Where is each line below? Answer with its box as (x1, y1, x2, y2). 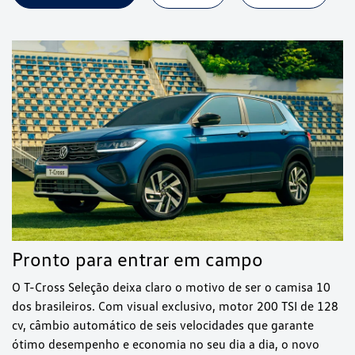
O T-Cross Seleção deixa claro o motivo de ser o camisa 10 (12, 279, 330, 296)
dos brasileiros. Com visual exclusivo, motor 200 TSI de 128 (12, 298, 338, 315)
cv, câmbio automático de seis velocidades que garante (12, 317, 314, 334)
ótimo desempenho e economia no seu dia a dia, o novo (12, 336, 319, 353)
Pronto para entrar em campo (12, 246, 263, 272)
